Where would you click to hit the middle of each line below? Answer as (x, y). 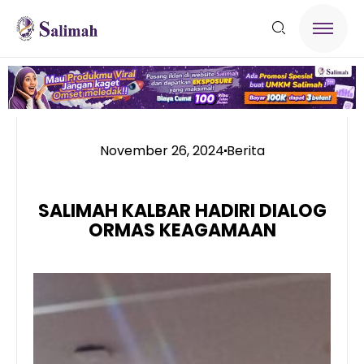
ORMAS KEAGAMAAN (182, 230)
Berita (245, 150)
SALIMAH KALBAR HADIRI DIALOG (182, 210)
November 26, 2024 (162, 150)
